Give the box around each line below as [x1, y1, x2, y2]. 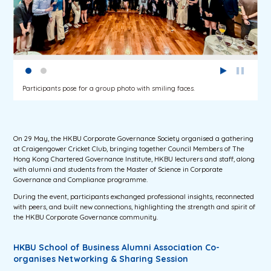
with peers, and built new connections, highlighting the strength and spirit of [13, 203, 256, 212]
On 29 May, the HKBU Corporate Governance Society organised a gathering [13, 134, 254, 143]
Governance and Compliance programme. [13, 175, 148, 184]
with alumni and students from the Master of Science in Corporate [13, 165, 223, 174]
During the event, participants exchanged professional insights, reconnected [13, 192, 255, 201]
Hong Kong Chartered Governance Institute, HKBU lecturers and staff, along [13, 154, 255, 163]
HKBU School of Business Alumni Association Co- [13, 242, 220, 253]
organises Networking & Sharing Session [13, 253, 189, 265]
